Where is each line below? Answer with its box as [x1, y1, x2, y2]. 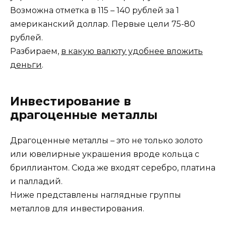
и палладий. [10, 176, 63, 186]
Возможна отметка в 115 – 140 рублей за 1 [10, 5, 179, 15]
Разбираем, [10, 46, 61, 56]
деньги [10, 60, 42, 70]
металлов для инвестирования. [10, 203, 144, 213]
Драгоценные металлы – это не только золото [10, 135, 203, 145]
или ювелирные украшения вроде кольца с [10, 149, 199, 159]
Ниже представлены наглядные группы [10, 190, 181, 200]
